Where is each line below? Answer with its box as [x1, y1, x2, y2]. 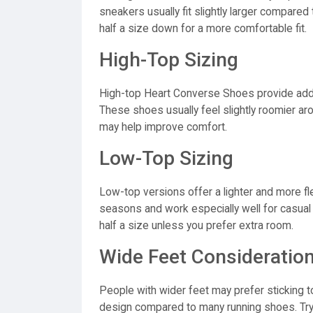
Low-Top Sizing [99, 147, 233, 170]
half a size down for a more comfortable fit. [99, 22, 307, 35]
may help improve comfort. [99, 121, 227, 133]
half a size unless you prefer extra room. [99, 219, 293, 232]
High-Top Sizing [99, 48, 238, 71]
